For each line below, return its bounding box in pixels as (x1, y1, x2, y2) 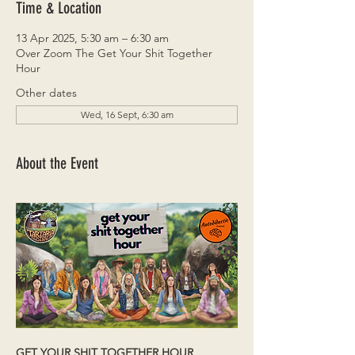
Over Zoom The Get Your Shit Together (16, 46, 212, 60)
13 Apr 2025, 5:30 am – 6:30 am (16, 31, 169, 45)
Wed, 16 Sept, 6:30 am (80, 109, 174, 120)
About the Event (16, 154, 98, 173)
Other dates (16, 86, 77, 100)
